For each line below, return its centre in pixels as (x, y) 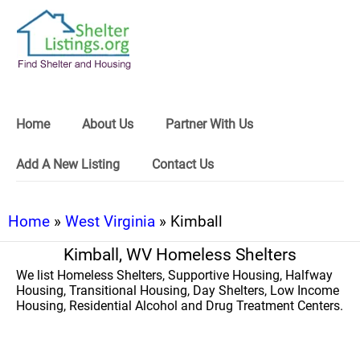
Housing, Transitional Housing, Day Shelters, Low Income (178, 290)
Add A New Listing (68, 164)
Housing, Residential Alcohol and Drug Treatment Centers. (180, 306)
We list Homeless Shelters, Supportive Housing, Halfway (174, 275)
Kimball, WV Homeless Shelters (180, 255)
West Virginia (110, 221)
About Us (108, 124)
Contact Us (183, 164)
